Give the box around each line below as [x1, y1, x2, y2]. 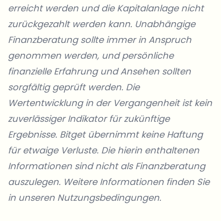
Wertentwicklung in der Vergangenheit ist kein [8, 97, 212, 110]
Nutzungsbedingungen [55, 191, 159, 204]
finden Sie [164, 176, 210, 188]
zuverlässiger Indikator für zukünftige [8, 112, 170, 125]
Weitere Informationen [63, 176, 164, 188]
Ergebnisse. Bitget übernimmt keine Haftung [8, 128, 203, 141]
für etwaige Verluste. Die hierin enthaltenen [8, 144, 199, 157]
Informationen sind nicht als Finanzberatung [8, 160, 205, 173]
